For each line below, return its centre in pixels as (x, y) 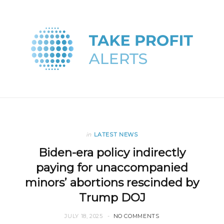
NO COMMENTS (136, 216)
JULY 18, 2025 (84, 216)
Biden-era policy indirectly (112, 153)
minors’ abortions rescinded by (112, 183)
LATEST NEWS (116, 135)
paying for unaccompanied (112, 168)
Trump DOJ (112, 198)
